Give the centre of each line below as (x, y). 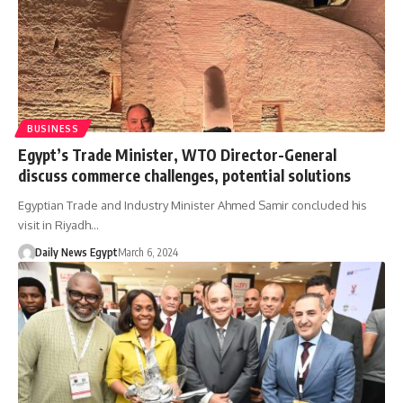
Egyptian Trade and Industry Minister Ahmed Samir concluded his (193, 205)
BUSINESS (53, 128)
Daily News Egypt (76, 252)
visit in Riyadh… (58, 224)
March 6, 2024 (148, 252)
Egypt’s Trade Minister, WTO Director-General (177, 154)
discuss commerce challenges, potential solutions (184, 175)
